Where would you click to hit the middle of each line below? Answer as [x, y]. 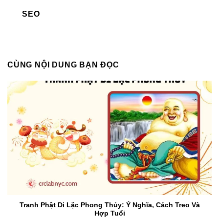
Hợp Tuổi [109, 213]
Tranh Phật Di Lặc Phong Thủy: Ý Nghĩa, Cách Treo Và [109, 205]
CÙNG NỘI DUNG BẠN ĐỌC [63, 65]
